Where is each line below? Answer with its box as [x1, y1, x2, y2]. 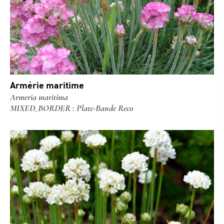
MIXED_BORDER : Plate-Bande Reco [10, 102, 133, 113]
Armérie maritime [10, 79, 84, 90]
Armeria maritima [10, 91, 68, 102]
